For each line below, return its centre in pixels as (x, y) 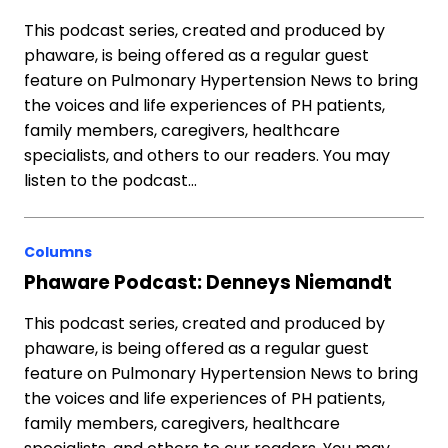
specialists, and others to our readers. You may (207, 155)
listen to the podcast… (110, 180)
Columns (58, 252)
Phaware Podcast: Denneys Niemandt (208, 282)
